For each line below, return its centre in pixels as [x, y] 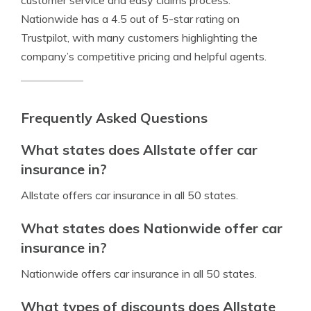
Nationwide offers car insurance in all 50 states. [139, 274]
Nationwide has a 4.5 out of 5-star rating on [130, 19]
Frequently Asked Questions [114, 118]
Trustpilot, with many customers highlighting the [139, 37]
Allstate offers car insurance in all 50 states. [129, 195]
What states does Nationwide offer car [152, 228]
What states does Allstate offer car [139, 150]
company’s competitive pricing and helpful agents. [144, 56]
